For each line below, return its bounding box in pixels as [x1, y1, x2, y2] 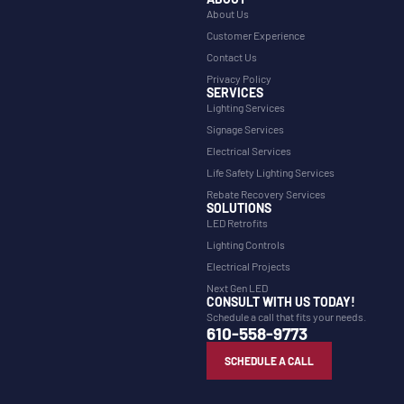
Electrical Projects [206, 260, 290, 273]
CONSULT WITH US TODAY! [206, 294, 355, 310]
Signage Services [206, 123, 284, 136]
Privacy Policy [206, 72, 271, 86]
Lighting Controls [206, 238, 285, 252]
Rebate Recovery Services [206, 188, 326, 201]
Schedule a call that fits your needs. [206, 310, 366, 324]
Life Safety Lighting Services [206, 166, 335, 179]
